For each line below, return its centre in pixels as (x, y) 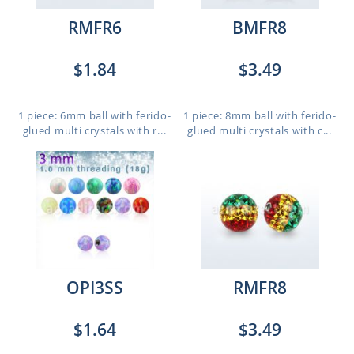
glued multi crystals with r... (94, 130)
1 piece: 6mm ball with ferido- (94, 115)
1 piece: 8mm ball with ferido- (260, 115)
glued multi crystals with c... (260, 130)
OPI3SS (94, 288)
